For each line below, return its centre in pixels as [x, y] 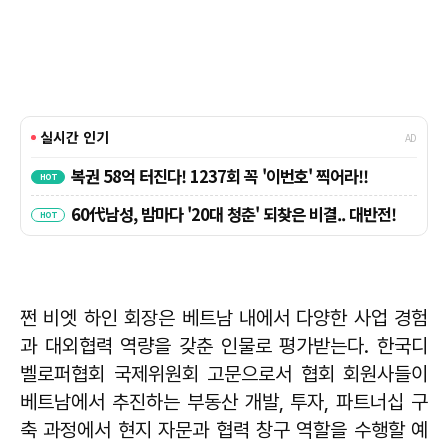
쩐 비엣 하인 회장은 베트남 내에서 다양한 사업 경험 [224, 318]
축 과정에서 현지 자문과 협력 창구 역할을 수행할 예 [224, 430]
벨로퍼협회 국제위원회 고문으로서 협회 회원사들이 [224, 374]
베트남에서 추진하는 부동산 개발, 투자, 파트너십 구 [224, 402]
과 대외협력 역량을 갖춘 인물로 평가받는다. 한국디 [224, 346]
